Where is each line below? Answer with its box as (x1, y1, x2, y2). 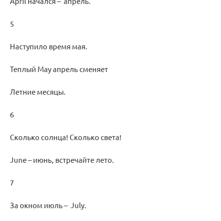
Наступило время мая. (10, 41, 87, 51)
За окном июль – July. (10, 200, 86, 210)
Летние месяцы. (10, 87, 66, 97)
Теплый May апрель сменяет (10, 64, 108, 74)
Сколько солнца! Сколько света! (10, 132, 121, 142)
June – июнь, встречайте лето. (10, 155, 114, 165)
